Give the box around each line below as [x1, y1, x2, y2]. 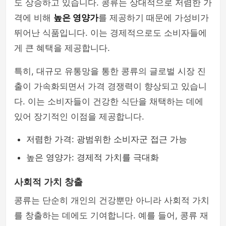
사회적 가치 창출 [14, 177, 83, 187]
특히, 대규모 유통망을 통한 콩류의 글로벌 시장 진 [14, 66, 206, 76]
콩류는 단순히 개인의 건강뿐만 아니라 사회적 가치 [14, 195, 209, 205]
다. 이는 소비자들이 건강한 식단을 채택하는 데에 [14, 96, 203, 106]
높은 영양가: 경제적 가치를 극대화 [26, 152, 159, 162]
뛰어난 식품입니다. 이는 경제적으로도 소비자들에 [14, 28, 207, 38]
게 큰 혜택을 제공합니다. [14, 43, 110, 53]
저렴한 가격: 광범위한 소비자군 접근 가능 [26, 134, 187, 144]
